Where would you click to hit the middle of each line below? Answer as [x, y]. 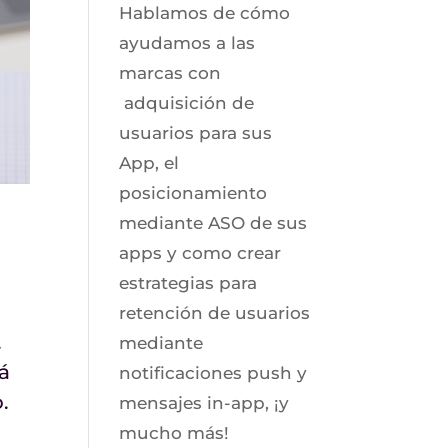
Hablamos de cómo [205, 13]
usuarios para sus [196, 133]
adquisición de [187, 103]
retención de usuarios [215, 313]
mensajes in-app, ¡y [204, 403]
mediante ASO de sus [213, 223]
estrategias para [188, 283]
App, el [149, 163]
